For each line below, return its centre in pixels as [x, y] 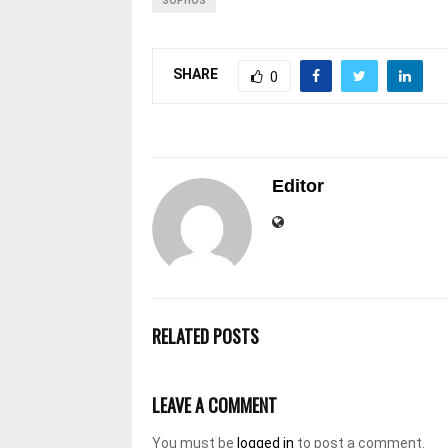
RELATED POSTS [205, 335]
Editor [298, 185]
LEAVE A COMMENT [214, 404]
